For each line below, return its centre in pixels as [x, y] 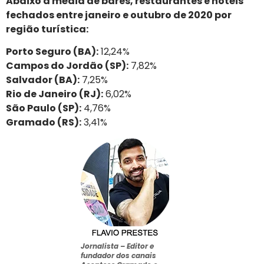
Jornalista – [103, 246]
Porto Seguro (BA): [52, 52]
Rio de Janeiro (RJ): [55, 94]
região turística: [47, 29]
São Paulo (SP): [44, 108]
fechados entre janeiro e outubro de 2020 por [119, 15]
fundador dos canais [118, 256]
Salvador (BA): [43, 80]
